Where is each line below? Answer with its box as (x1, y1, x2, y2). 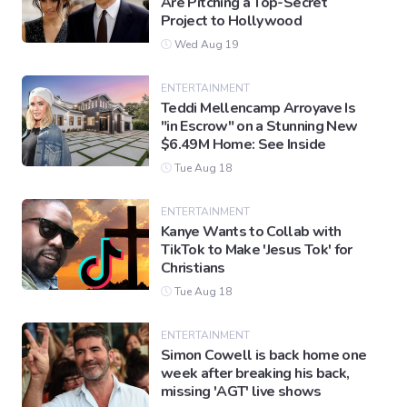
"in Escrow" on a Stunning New (161, 116, 358, 137)
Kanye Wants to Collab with (161, 222, 342, 243)
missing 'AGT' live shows (161, 382, 322, 402)
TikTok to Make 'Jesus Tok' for (161, 240, 352, 261)
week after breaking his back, (161, 363, 350, 384)
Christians (161, 258, 225, 279)
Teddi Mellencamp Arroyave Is (161, 98, 356, 119)
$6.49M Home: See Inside (161, 134, 326, 155)
